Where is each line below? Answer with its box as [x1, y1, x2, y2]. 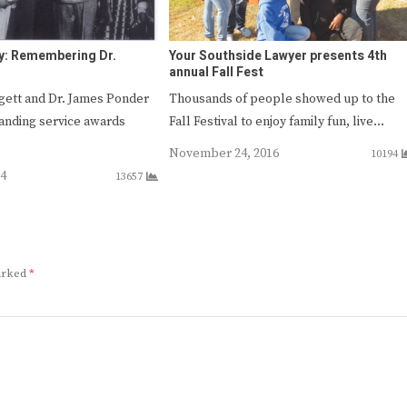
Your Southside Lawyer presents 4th [168, 45, 387, 65]
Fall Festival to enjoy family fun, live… [168, 113, 384, 130]
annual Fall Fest [168, 62, 263, 82]
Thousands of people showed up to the [168, 90, 395, 107]
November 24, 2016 [168, 144, 279, 162]
